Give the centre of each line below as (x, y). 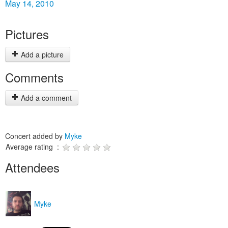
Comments (34, 77)
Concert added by (35, 136)
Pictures (27, 34)
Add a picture (41, 54)
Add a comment (45, 98)
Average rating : (33, 147)
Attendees (32, 167)
